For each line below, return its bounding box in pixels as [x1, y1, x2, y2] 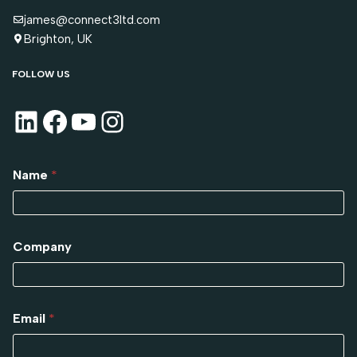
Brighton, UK [24, 32, 92, 47]
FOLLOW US [12, 69, 70, 80]
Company [13, 239, 72, 255]
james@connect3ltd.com [24, 13, 160, 28]
